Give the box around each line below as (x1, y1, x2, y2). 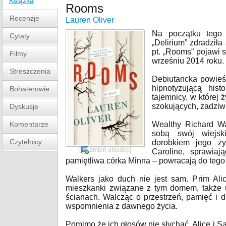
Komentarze (10, 120, 48, 128)
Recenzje (10, 14, 39, 22)
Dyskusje (10, 102, 38, 110)
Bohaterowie (10, 85, 49, 93)
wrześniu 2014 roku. (152, 56, 224, 65)
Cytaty (10, 32, 30, 40)
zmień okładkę (89, 146, 130, 153)
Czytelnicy (10, 138, 42, 146)
